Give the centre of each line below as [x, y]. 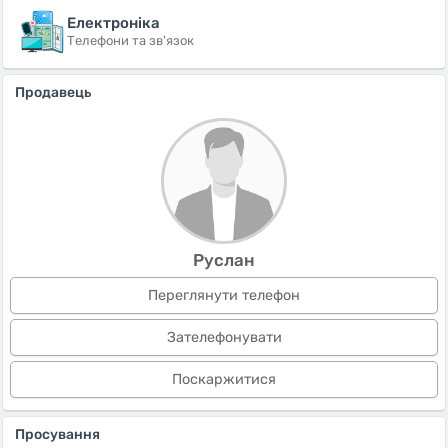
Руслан [224, 260]
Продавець [53, 92]
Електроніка [113, 23]
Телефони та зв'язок [130, 40]
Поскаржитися [224, 379]
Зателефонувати [224, 337]
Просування [57, 434]
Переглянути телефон [224, 295]
